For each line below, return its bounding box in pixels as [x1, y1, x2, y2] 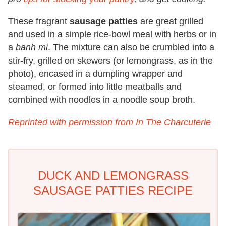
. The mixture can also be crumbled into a [48, 42, 214, 53]
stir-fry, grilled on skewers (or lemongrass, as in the [8, 55, 213, 66]
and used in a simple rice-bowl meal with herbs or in [8, 29, 216, 40]
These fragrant [8, 16, 70, 27]
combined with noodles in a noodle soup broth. [8, 95, 195, 105]
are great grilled [138, 16, 203, 27]
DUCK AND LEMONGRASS [37, 168, 189, 183]
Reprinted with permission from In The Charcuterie [8, 117, 211, 128]
